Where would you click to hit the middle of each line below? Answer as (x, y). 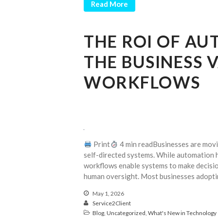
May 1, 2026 (108, 194)
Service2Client (112, 203)
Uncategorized (126, 213)
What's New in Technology (182, 213)
